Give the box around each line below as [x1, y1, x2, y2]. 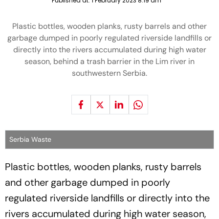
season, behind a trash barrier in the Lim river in [24, 56, 195, 66]
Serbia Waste [9, 135, 51, 144]
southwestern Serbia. [72, 68, 147, 78]
